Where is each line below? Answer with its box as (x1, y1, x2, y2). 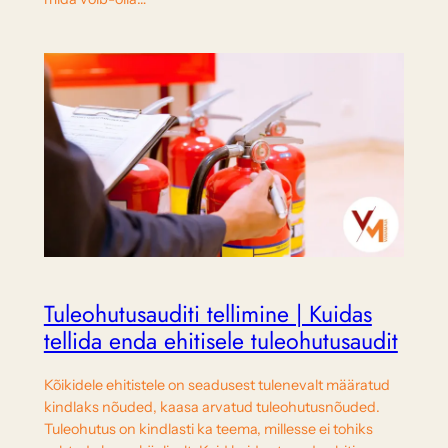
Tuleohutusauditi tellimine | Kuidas (43, 296, 372, 331)
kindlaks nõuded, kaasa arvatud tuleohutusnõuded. (43, 398, 380, 417)
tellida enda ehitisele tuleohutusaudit (43, 323, 398, 358)
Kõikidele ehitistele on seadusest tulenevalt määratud (43, 376, 390, 395)
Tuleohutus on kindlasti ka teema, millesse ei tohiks (43, 420, 373, 439)
